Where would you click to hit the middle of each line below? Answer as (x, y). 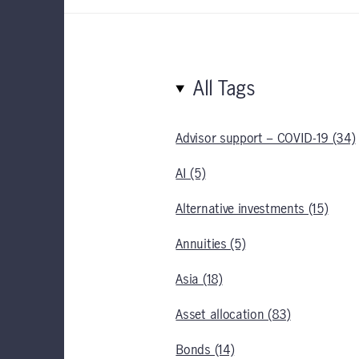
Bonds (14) (205, 350)
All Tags (224, 89)
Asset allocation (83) (233, 315)
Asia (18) (199, 280)
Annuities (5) (211, 244)
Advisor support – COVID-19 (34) (266, 139)
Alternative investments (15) (252, 209)
